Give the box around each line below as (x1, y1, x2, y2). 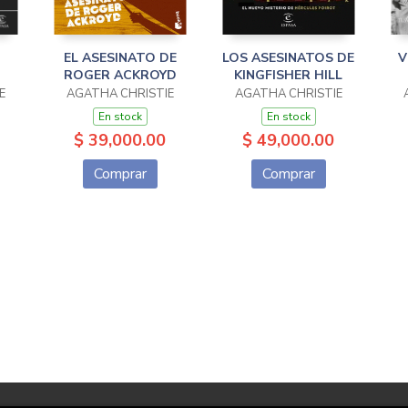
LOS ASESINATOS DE (222, 49, 354, 66)
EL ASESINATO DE (63, 49, 177, 66)
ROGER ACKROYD (63, 66, 177, 84)
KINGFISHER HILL (234, 66, 342, 84)
